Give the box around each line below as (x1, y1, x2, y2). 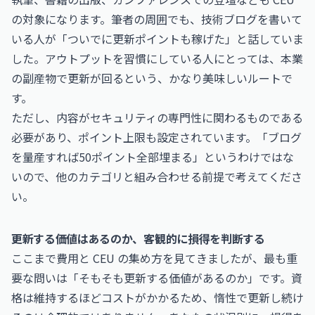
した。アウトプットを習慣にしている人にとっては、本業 (11, 50, 303, 67)
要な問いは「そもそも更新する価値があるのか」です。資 (11, 269, 302, 286)
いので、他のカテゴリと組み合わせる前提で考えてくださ (11, 168, 302, 185)
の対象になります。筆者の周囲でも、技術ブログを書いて (11, 11, 302, 27)
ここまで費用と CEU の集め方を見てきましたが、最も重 (11, 250, 297, 266)
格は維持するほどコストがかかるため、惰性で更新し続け (11, 289, 304, 306)
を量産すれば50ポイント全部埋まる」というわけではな (11, 148, 294, 165)
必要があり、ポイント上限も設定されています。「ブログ (11, 129, 302, 146)
